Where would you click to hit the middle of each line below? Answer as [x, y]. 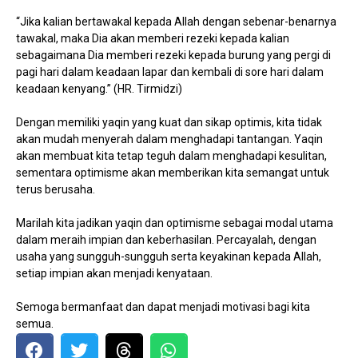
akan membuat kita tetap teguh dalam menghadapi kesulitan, [171, 155]
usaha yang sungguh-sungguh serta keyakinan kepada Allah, [169, 256]
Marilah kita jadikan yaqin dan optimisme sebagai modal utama [175, 223]
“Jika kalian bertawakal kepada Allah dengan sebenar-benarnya [176, 21]
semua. [35, 323]
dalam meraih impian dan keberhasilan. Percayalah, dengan [166, 239]
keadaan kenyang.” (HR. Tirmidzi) [99, 88]
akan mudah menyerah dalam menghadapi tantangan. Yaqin [169, 139]
